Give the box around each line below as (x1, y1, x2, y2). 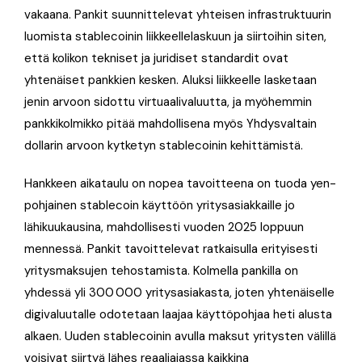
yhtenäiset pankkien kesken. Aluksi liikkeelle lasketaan (24, 71, 317, 88)
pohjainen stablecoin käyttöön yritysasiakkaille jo (24, 196, 295, 213)
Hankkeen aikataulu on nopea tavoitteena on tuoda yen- (24, 175, 336, 192)
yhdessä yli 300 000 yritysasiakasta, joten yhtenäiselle (24, 284, 335, 301)
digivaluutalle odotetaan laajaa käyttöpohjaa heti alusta (24, 305, 332, 322)
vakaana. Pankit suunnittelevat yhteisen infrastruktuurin (24, 6, 331, 23)
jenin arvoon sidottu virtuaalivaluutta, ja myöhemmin (24, 93, 312, 110)
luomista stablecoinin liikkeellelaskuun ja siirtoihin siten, (24, 27, 326, 44)
